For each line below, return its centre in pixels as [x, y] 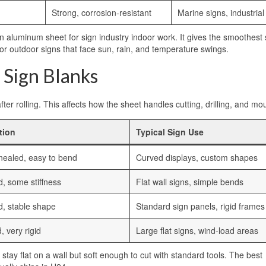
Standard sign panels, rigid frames [200, 206]
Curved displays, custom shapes [197, 158]
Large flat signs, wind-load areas [197, 231]
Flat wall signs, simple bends [190, 182]
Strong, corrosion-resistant [102, 13]
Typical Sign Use [170, 132]
